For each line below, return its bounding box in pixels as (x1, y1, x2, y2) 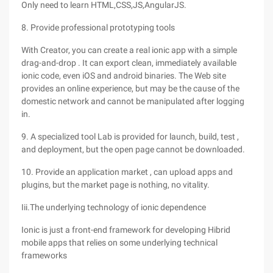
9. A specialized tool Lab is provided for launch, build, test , (21, 132, 239, 141)
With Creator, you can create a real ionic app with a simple (21, 45, 237, 55)
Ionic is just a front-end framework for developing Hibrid (21, 225, 230, 235)
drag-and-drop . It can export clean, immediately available (21, 58, 236, 68)
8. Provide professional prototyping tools (21, 23, 175, 32)
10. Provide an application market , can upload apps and (21, 167, 233, 177)
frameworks (21, 250, 67, 260)
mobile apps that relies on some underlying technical (21, 238, 218, 247)
